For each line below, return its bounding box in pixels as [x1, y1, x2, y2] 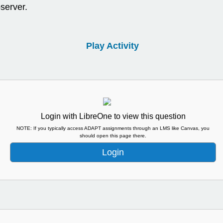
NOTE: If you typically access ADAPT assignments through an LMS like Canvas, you [16, 125, 210, 131]
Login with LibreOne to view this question [40, 111, 186, 120]
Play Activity [86, 40, 139, 51]
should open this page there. [80, 132, 146, 138]
